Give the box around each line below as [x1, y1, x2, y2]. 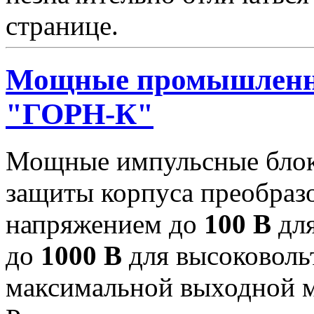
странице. [6, 11, 118, 41]
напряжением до [6, 209, 204, 240]
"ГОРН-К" [6, 97, 153, 131]
